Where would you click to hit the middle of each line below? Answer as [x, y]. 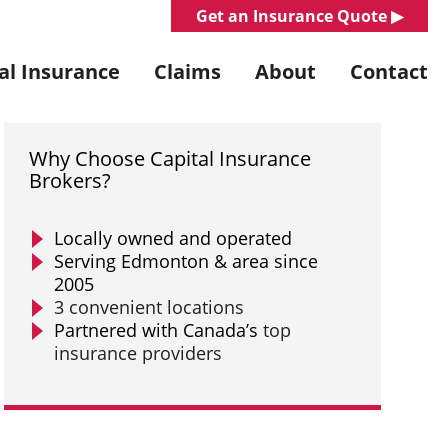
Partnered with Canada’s [159, 330]
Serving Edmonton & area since [186, 261]
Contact [389, 71]
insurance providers [138, 353]
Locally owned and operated [173, 238]
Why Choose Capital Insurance [170, 158]
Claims [187, 71]
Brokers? [70, 180]
